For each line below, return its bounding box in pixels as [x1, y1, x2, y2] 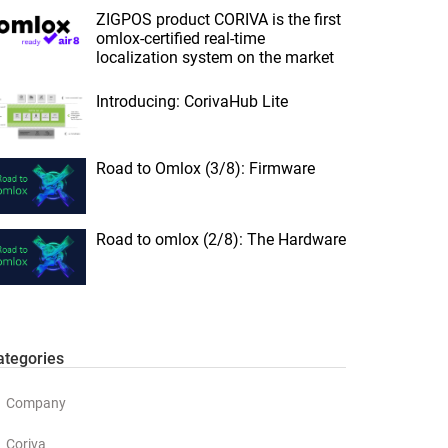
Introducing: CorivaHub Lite [96, 92, 288, 111]
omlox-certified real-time [96, 29, 265, 48]
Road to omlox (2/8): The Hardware [96, 229, 346, 249]
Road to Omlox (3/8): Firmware [96, 158, 315, 178]
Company [6, 395, 66, 412]
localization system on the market [96, 48, 334, 67]
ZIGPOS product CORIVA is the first [96, 10, 341, 29]
